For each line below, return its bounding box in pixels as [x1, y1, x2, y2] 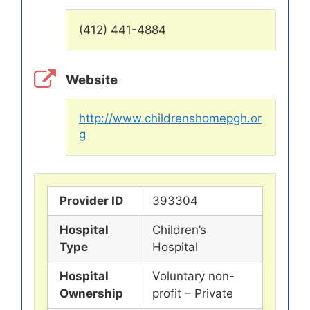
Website [66, 71, 118, 88]
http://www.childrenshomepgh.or [79, 111, 262, 125]
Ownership [60, 286, 123, 301]
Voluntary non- [152, 269, 235, 284]
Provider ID [60, 194, 123, 208]
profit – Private [152, 286, 233, 301]
